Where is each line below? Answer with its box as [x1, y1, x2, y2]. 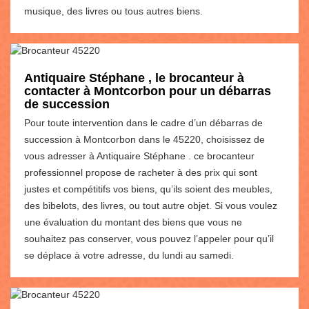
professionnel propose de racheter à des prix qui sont [24, 166, 257, 178]
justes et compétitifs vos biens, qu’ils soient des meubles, [24, 183, 272, 195]
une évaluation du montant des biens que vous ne [24, 216, 242, 228]
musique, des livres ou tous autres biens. [24, 5, 203, 17]
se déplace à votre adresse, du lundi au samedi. [24, 249, 234, 261]
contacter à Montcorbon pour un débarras [24, 83, 271, 98]
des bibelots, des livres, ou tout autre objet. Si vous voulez [24, 199, 277, 211]
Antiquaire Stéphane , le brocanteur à [24, 70, 244, 85]
